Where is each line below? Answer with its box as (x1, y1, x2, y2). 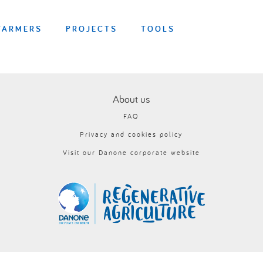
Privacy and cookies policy (80, 130, 183, 139)
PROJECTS (66, 23, 118, 34)
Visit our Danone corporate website (62, 148, 200, 157)
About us (112, 92, 150, 106)
